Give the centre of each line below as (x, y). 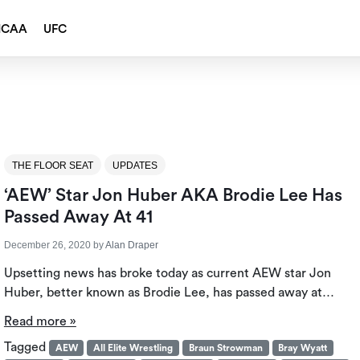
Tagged (26, 348)
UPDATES (135, 166)
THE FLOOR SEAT (52, 166)
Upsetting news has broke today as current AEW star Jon (167, 274)
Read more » (40, 322)
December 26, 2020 (47, 245)
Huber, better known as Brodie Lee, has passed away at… (169, 293)
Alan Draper (131, 245)
